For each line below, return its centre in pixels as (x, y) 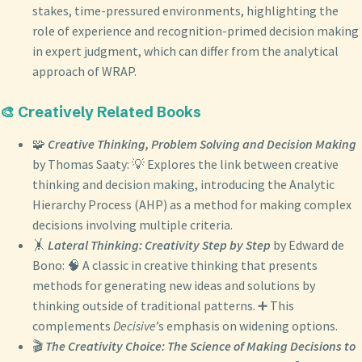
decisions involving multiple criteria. (133, 225)
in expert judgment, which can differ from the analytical (185, 51)
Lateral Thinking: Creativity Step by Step (159, 245)
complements (73, 326)
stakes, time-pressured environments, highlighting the (185, 11)
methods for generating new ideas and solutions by (174, 286)
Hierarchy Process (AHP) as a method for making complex (192, 205)
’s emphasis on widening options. (247, 326)
